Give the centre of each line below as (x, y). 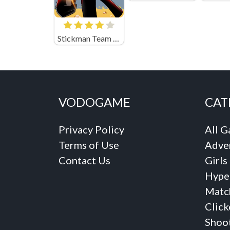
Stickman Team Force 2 (116, 39)
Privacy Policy (91, 130)
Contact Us (84, 160)
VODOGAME (94, 102)
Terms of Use (89, 145)
